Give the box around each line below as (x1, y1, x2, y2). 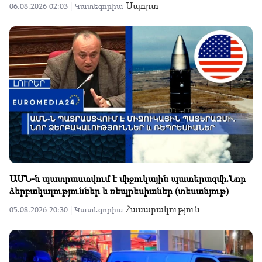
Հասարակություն (126, 202, 200, 215)
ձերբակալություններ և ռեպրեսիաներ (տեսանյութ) (9, 184, 229, 197)
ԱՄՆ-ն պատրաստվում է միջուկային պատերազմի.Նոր (9, 171, 246, 185)
